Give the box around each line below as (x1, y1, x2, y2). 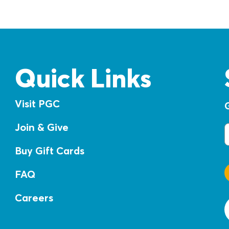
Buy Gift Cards (14, 144, 84, 157)
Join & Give (14, 120, 68, 133)
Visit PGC (14, 97, 60, 110)
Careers (14, 191, 53, 204)
